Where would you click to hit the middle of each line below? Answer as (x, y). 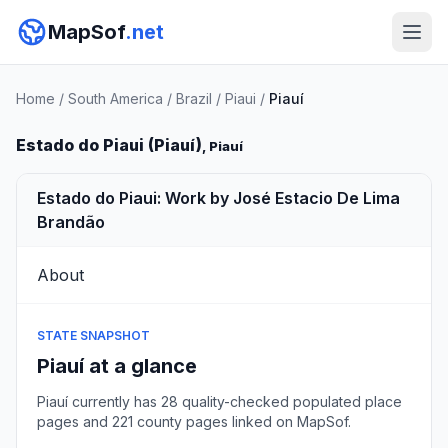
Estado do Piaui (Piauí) (109, 145)
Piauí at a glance (117, 366)
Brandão (71, 222)
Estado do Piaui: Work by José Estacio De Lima (218, 198)
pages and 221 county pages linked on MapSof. (194, 421)
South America (115, 98)
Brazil (194, 98)
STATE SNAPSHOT (93, 335)
